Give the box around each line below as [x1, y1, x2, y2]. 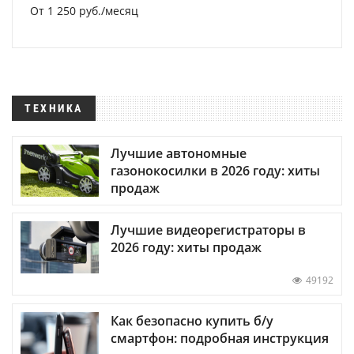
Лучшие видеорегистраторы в [111, 221, 306, 239]
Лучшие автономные [111, 145, 247, 163]
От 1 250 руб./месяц [30, 3, 138, 18]
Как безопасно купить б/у [111, 311, 273, 330]
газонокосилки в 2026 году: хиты [111, 162, 320, 180]
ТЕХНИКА [24, 102, 83, 115]
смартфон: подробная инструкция [111, 329, 329, 347]
